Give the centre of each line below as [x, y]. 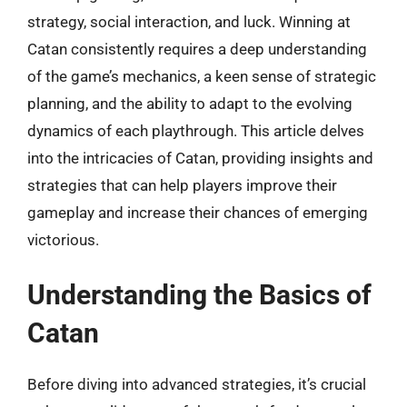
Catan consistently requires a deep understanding [197, 49]
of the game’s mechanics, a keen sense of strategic [202, 76]
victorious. [63, 239]
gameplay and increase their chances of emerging [198, 212]
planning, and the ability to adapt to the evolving [190, 103]
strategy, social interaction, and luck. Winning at [189, 21]
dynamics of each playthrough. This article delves [196, 130]
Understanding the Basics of [199, 295]
